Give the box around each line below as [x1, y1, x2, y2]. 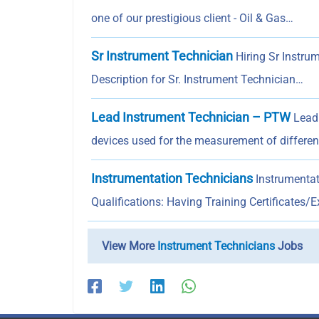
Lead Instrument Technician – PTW [91, 110, 291, 125]
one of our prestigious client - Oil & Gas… [91, 11, 293, 26]
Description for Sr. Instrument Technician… [91, 73, 303, 87]
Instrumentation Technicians [91, 171, 253, 187]
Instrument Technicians [157, 239, 275, 253]
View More [102, 239, 157, 253]
